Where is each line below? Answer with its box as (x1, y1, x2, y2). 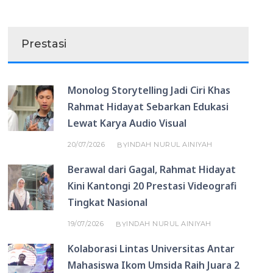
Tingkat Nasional (68, 196, 148, 209)
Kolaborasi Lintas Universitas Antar (68, 242, 235, 255)
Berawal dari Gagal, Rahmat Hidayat (68, 163, 236, 176)
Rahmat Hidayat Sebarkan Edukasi (68, 100, 229, 113)
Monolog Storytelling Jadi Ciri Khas (68, 83, 231, 97)
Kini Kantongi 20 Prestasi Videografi (68, 179, 237, 193)
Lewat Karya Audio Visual (68, 116, 187, 130)
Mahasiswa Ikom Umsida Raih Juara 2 (68, 258, 240, 272)
